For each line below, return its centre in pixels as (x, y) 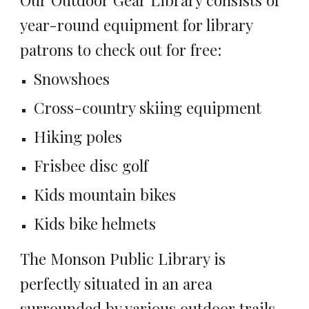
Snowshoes (72, 79)
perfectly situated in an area (117, 283)
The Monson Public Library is (123, 259)
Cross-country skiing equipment (150, 108)
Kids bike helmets (95, 223)
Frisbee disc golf (91, 166)
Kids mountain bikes (105, 195)
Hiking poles (78, 137)
